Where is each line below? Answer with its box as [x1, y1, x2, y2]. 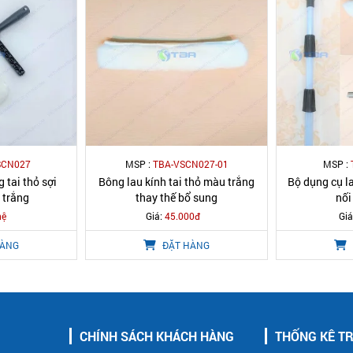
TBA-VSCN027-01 [152, 158, 229, 171]
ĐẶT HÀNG [160, 239, 210, 252]
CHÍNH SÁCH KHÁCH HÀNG [80, 328, 234, 345]
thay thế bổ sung [136, 190, 217, 206]
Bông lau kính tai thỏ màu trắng [98, 174, 255, 190]
